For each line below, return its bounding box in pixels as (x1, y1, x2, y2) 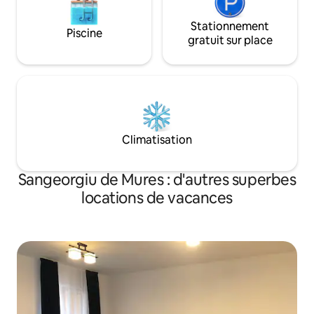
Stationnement (191, 19, 269, 34)
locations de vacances (81, 188, 233, 209)
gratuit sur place (187, 33, 273, 48)
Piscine (66, 26, 102, 41)
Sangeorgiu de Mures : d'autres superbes (18, 170, 296, 191)
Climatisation (122, 132, 192, 148)
